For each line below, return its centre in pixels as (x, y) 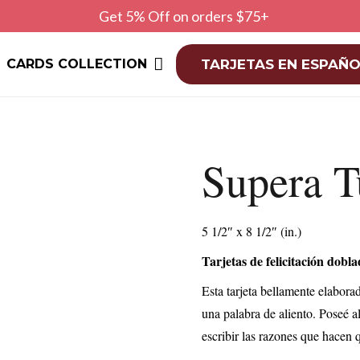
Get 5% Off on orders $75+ (184, 16)
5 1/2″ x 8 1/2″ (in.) (252, 231)
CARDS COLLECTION (76, 64)
